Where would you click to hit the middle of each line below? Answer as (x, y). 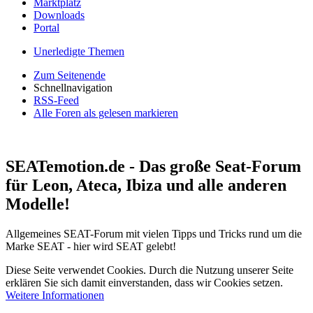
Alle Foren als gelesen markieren (106, 113)
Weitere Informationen (55, 295)
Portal (46, 28)
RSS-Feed (56, 100)
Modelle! (38, 204)
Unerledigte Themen (79, 51)
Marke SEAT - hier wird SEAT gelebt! (91, 246)
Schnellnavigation (73, 88)
